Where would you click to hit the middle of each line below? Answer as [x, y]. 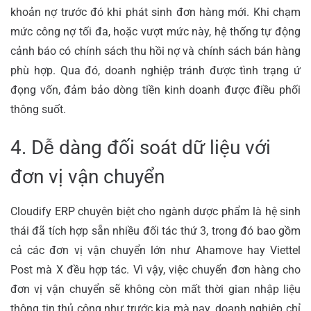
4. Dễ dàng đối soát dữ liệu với [141, 147]
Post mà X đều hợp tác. [72, 269]
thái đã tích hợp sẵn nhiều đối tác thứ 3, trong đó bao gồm [155, 230]
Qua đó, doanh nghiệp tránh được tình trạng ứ [180, 70]
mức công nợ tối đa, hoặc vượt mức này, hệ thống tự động [155, 31]
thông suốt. [38, 109]
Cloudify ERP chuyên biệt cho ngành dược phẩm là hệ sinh [155, 211]
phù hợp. [35, 70]
